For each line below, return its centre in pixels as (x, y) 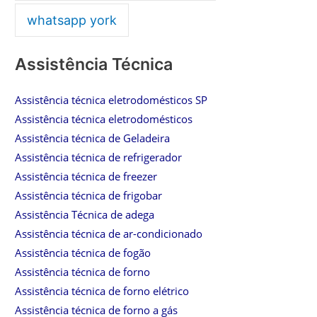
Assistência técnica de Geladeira (93, 138)
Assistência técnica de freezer (86, 177)
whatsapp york (72, 21)
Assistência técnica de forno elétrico (102, 291)
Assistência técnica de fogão (83, 253)
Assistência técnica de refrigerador (99, 157)
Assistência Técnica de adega (85, 215)
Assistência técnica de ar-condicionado (109, 234)
